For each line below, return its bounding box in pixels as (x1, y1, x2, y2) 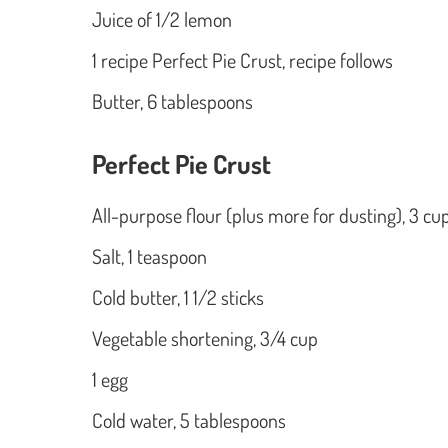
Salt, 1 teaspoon (92, 243, 211, 270)
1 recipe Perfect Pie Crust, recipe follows (92, 47, 393, 74)
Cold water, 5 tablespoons (92, 407, 290, 434)
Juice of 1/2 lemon (92, 6, 232, 33)
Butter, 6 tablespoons (92, 88, 257, 115)
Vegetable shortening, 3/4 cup (92, 325, 322, 352)
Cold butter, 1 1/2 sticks (92, 284, 268, 311)
